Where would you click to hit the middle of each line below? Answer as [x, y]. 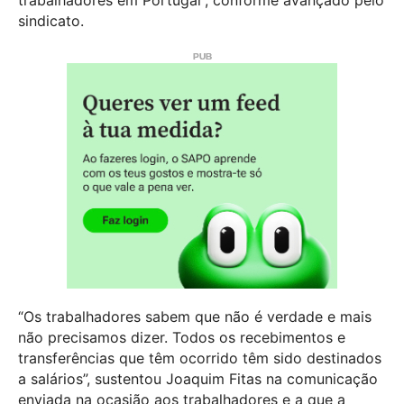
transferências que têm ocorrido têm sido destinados [200, 358]
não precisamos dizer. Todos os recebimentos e [182, 338]
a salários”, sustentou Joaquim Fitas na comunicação [198, 379]
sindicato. [51, 21]
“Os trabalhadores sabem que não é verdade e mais [195, 317]
